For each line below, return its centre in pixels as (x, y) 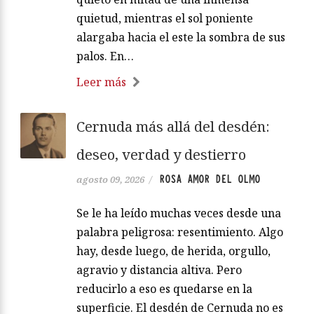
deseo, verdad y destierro (161, 154)
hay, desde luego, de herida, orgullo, (173, 251)
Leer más (101, 82)
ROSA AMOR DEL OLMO (210, 179)
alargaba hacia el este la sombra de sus (181, 37)
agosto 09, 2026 (110, 179)
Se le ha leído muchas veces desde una (179, 213)
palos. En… (105, 56)
